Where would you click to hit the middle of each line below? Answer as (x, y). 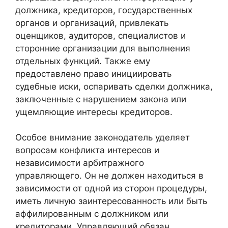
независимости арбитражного (80, 163)
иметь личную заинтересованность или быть (111, 201)
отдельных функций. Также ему (83, 61)
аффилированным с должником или (92, 214)
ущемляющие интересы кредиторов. (94, 112)
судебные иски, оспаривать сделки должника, (114, 86)
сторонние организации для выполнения (103, 48)
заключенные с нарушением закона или (101, 99)
